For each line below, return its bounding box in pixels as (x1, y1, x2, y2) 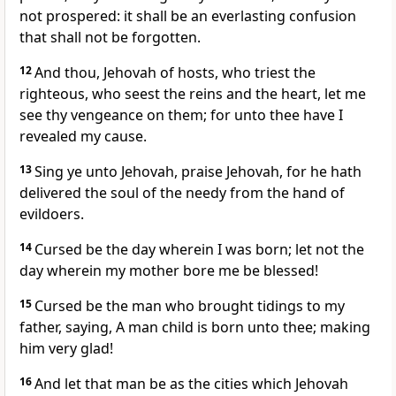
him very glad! (19, 339, 113, 359)
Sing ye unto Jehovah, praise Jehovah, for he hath (34, 162, 362, 182)
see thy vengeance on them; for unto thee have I (19, 105, 343, 126)
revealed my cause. (19, 126, 147, 147)
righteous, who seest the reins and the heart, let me (19, 84, 366, 104)
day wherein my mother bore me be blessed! (19, 261, 318, 281)
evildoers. (19, 204, 84, 225)
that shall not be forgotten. (19, 27, 201, 48)
